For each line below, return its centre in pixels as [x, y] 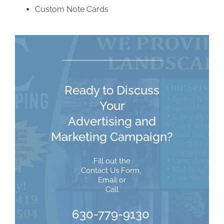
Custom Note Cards [71, 9]
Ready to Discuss [112, 90]
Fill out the [112, 161]
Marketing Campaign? [112, 137]
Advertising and [112, 121]
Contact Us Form [110, 171]
